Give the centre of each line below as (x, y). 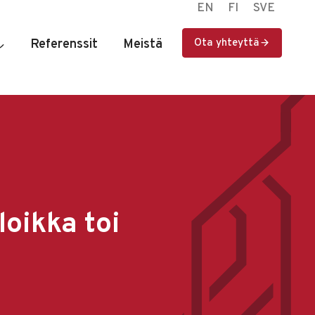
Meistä (143, 44)
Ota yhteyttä (227, 43)
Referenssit (64, 44)
